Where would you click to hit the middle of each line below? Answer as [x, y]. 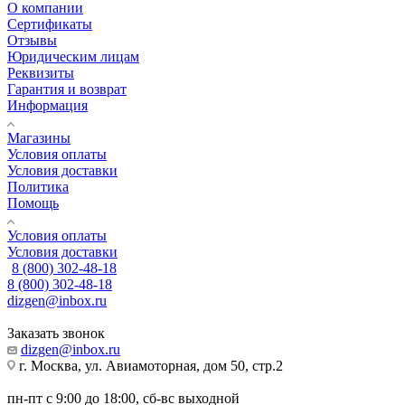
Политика [38, 186]
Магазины [39, 137]
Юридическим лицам [73, 56]
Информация [47, 105]
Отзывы [32, 40]
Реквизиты [41, 72]
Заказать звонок [56, 333]
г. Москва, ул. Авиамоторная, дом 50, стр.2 [149, 365]
